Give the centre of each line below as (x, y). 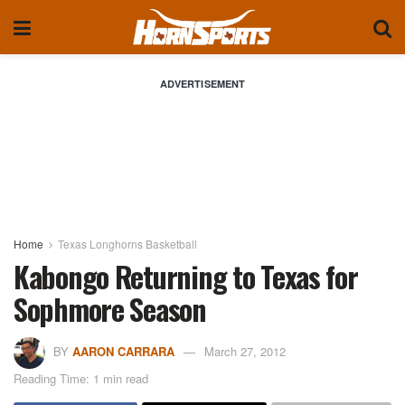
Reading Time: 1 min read (81, 378)
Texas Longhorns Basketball (127, 244)
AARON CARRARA (123, 351)
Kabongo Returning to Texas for (186, 276)
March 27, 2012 (245, 351)
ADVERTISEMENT (202, 84)
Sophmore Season (110, 309)
